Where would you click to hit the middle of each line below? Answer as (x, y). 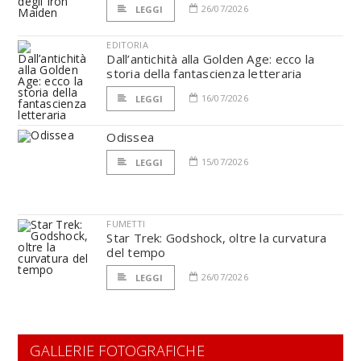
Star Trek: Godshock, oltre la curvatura (217, 238)
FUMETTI (126, 224)
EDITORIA (127, 45)
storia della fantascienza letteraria (204, 73)
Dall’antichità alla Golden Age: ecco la (211, 59)
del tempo (136, 252)
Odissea (130, 137)
